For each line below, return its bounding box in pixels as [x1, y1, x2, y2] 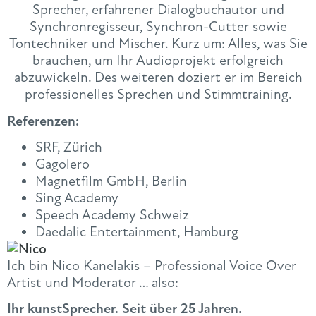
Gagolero [35, 154, 90, 173]
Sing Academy [35, 188, 119, 207]
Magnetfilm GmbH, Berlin [35, 171, 187, 190]
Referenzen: [7, 111, 79, 130]
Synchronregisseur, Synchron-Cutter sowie [29, 18, 287, 36]
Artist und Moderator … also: [7, 273, 178, 291]
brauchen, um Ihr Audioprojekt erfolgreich [32, 51, 284, 70]
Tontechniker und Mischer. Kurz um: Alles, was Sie [8, 35, 308, 53]
